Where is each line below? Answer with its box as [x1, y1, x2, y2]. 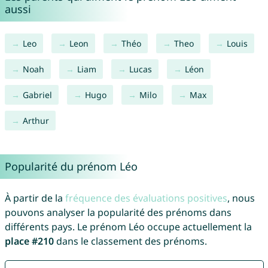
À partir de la [4, 191, 65, 205]
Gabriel [22, 89, 52, 101]
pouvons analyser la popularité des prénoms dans [4, 206, 232, 220]
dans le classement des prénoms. [53, 234, 207, 248]
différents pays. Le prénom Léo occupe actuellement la [4, 220, 252, 234]
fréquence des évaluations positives [65, 191, 227, 205]
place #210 [4, 234, 54, 248]
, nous [227, 191, 255, 205]
